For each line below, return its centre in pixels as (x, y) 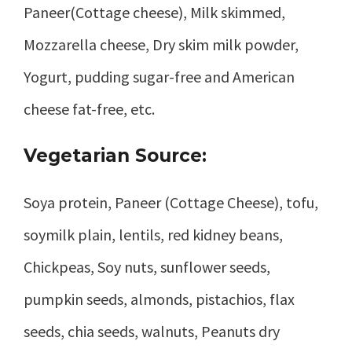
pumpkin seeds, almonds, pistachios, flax (159, 299)
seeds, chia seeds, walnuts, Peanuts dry (152, 331)
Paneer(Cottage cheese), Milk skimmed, (154, 13)
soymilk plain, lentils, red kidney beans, (153, 234)
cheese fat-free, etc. (89, 109)
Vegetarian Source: (115, 156)
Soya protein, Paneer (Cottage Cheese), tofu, (171, 202)
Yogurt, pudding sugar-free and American (159, 77)
